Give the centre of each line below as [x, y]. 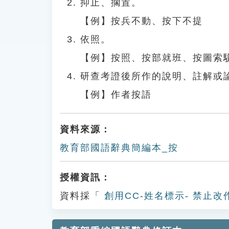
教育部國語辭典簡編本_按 [119, 148]
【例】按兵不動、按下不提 [142, 21]
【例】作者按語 [116, 95]
